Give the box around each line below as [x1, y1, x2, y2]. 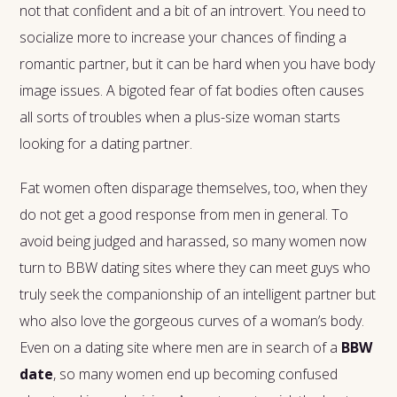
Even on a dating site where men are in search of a [19, 337, 342, 357]
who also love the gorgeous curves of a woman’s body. [19, 310, 365, 331]
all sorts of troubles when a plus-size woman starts [19, 106, 341, 127]
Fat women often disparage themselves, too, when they [19, 177, 368, 198]
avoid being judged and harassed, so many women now [19, 230, 368, 251]
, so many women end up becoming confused [53, 363, 339, 384]
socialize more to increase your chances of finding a [19, 27, 347, 47]
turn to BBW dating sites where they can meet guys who [19, 257, 371, 277]
